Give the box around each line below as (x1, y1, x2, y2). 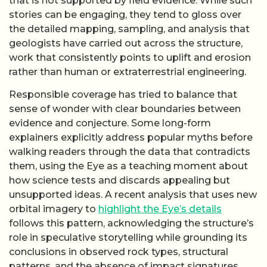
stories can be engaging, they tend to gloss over (9, 8, 241, 20)
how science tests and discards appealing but (9, 174, 230, 186)
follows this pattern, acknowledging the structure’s (9, 217, 254, 229)
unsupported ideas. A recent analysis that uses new (9, 188, 257, 200)
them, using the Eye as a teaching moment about (9, 160, 248, 172)
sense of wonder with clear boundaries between (9, 103, 241, 114)
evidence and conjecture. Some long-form (9, 117, 211, 129)
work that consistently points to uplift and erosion (9, 51, 251, 63)
